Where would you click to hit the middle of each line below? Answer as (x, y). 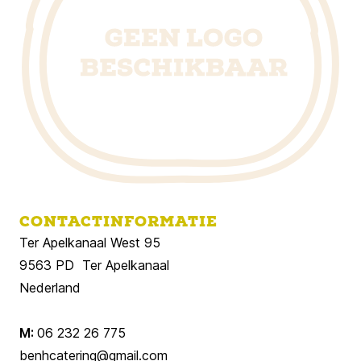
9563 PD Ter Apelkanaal (94, 266)
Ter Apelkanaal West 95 (90, 243)
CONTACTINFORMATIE (118, 222)
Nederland (50, 288)
